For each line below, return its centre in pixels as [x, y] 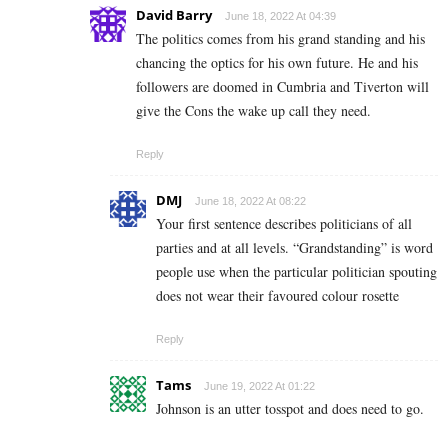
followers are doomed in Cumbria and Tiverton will [282, 87]
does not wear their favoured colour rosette [277, 296]
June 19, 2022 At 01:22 [259, 386]
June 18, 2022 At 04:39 [280, 16]
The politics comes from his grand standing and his [280, 39]
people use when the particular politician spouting [296, 272]
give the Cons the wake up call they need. [253, 111]
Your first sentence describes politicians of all [284, 224]
